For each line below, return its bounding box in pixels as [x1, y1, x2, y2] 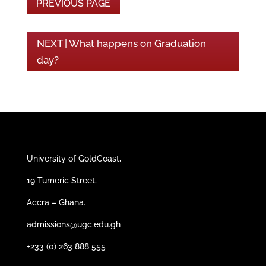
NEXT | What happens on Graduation [36, 37, 206, 49]
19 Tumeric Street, [26, 175, 97, 185]
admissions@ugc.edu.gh [26, 219, 121, 229]
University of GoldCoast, [26, 153, 121, 163]
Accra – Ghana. [26, 197, 85, 207]
